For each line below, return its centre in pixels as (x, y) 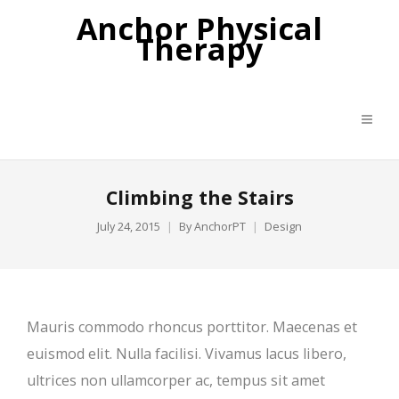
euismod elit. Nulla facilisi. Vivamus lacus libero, (187, 354)
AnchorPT (220, 227)
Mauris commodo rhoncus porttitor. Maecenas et (192, 327)
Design (283, 227)
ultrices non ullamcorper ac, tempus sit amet (176, 380)
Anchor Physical (199, 28)
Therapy (199, 49)
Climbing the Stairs (199, 197)
